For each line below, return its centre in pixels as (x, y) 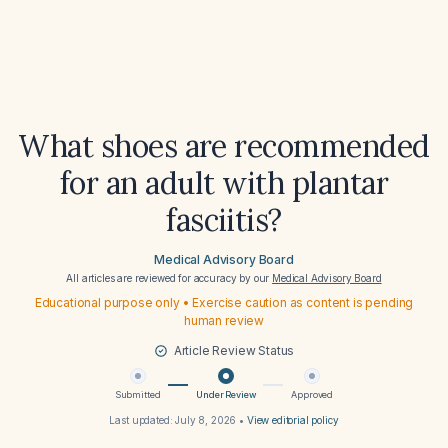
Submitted (137, 394)
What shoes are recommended (224, 146)
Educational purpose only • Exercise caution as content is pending (224, 302)
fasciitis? (224, 220)
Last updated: (142, 420)
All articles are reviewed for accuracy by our (169, 278)
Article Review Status (234, 350)
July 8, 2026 (206, 420)
